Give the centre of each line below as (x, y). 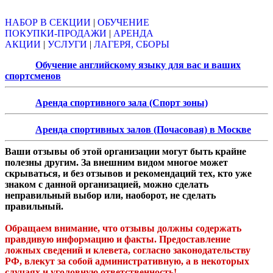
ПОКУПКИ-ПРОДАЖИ (56, 34)
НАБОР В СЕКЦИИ (48, 23)
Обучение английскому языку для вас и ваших (138, 65)
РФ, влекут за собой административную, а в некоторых (127, 261)
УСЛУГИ (67, 44)
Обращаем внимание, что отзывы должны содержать (123, 229)
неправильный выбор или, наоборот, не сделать (110, 196)
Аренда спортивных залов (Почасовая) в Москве (143, 130)
